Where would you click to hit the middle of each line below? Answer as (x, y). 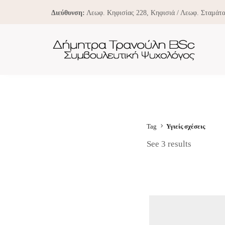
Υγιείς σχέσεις (186, 126)
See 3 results (169, 144)
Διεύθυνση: (68, 13)
